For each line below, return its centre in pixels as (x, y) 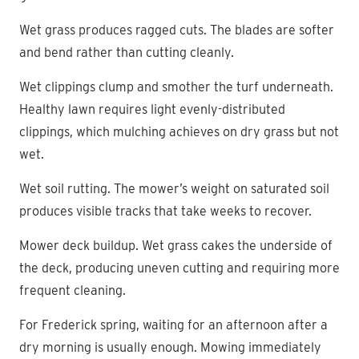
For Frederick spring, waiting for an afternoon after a (173, 325)
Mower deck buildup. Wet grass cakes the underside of (176, 245)
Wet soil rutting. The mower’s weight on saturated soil (174, 188)
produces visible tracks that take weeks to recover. (165, 211)
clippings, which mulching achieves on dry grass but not (179, 131)
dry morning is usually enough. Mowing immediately (170, 347)
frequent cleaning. (73, 290)
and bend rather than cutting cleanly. (127, 52)
